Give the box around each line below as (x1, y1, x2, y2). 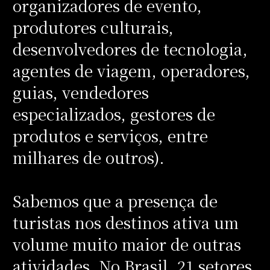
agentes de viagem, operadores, (12, 59, 250, 81)
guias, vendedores (12, 81, 149, 103)
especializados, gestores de (12, 102, 215, 125)
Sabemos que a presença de (12, 189, 218, 212)
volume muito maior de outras (12, 233, 241, 255)
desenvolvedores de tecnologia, (12, 37, 248, 60)
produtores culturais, (12, 16, 174, 38)
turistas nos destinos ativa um (12, 211, 239, 233)
